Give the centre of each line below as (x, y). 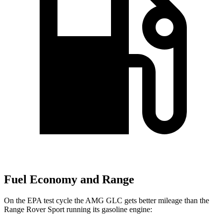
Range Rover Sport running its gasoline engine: (78, 209)
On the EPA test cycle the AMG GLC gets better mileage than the (107, 200)
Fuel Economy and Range (69, 180)
